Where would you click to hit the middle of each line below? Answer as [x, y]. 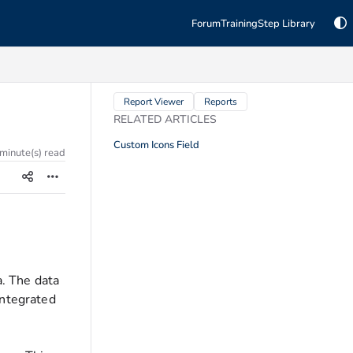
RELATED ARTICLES [165, 119]
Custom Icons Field [157, 145]
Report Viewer [154, 102]
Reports [221, 102]
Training [239, 24]
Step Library [286, 24]
